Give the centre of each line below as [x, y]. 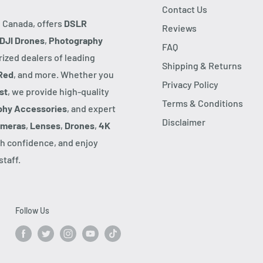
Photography [76, 40]
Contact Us [185, 9]
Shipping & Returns [202, 65]
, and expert [91, 108]
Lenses [45, 125]
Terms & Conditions [203, 103]
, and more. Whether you [64, 74]
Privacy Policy [190, 84]
